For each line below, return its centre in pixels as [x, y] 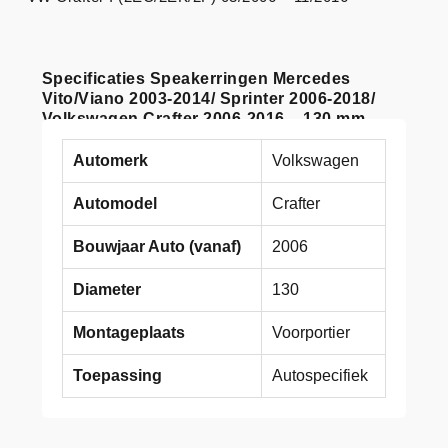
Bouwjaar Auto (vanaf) [156, 246]
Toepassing [117, 375]
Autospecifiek [319, 375]
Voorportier [310, 332]
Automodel [114, 203]
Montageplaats [128, 332]
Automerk [110, 160]
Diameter [106, 289]
